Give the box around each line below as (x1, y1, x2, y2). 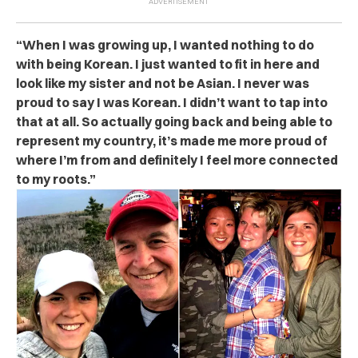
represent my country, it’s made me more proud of (16, 132, 328, 149)
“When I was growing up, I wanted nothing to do (16, 36, 314, 53)
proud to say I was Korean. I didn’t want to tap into (16, 93, 328, 110)
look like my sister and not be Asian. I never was (16, 74, 309, 91)
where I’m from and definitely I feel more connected (16, 151, 338, 168)
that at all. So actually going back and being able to (16, 113, 332, 129)
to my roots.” (16, 170, 96, 187)
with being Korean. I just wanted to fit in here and (16, 55, 320, 72)
